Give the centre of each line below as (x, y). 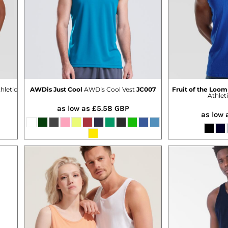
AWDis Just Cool (56, 89)
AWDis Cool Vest (109, 89)
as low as (74, 108)
